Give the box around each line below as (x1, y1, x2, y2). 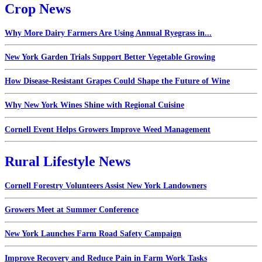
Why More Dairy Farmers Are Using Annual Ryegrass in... (5, 28, 212, 37)
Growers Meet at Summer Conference (5, 205, 139, 215)
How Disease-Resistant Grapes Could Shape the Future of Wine (5, 77, 230, 86)
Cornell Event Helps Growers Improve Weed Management (5, 125, 211, 134)
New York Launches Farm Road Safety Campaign (5, 229, 181, 239)
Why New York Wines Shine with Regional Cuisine (5, 101, 184, 110)
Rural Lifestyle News (5, 154, 130, 170)
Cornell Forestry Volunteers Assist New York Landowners (5, 181, 206, 190)
